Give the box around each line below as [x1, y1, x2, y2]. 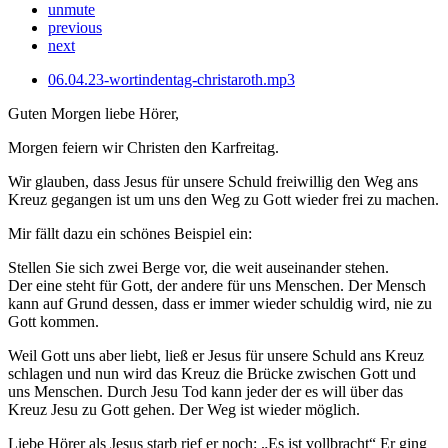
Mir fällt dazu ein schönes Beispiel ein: [8, 224, 252, 242]
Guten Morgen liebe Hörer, [8, 104, 179, 122]
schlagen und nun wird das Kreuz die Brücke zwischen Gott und [8, 364, 416, 382]
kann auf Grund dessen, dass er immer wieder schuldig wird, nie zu [8, 294, 432, 312]
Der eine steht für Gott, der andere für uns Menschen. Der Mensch [8, 276, 426, 294]
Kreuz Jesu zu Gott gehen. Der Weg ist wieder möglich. [8, 400, 360, 418]
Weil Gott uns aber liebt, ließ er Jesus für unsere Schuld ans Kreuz [8, 346, 424, 364]
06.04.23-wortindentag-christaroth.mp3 [48, 70, 295, 88]
